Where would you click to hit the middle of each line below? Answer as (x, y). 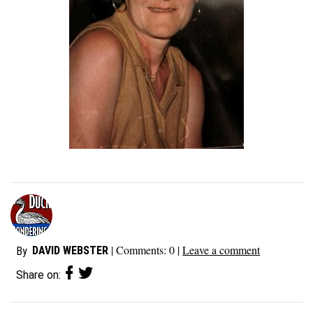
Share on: (38, 275)
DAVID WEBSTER (71, 250)
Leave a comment (221, 249)
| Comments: (139, 249)
